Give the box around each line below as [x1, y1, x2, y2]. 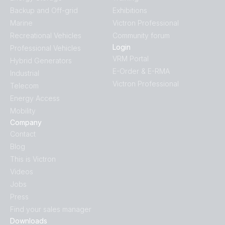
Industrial [10, 68, 39, 77]
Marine [10, 18, 33, 27]
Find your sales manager [10, 204, 91, 213]
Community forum [113, 31, 170, 40]
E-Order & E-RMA [113, 66, 170, 75]
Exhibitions [113, 6, 147, 15]
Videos [10, 167, 33, 176]
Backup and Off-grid [10, 6, 78, 15]
